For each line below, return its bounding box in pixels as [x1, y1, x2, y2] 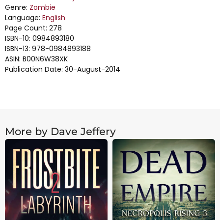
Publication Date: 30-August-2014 [5, 64, 120, 75]
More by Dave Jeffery [5, 125, 116, 138]
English [42, 13, 65, 23]
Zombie [29, 2, 55, 13]
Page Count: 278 [5, 23, 62, 33]
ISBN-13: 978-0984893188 [5, 44, 91, 54]
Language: [5, 13, 42, 23]
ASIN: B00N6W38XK [5, 54, 68, 64]
